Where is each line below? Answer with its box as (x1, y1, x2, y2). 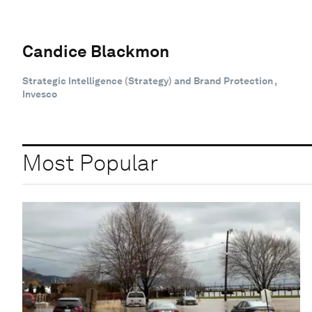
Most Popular (22, 149, 158, 177)
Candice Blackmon (22, 40, 169, 61)
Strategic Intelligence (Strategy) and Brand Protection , (22, 75, 276, 86)
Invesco (22, 88, 57, 100)
